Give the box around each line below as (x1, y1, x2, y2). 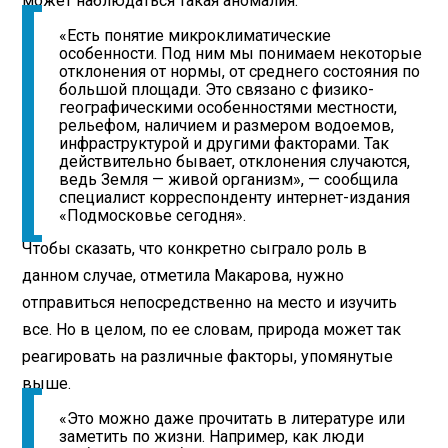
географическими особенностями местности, (59, 98, 398, 118)
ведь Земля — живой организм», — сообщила (59, 170, 399, 190)
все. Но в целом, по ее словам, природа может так (22, 319, 402, 339)
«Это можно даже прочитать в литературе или (59, 409, 406, 429)
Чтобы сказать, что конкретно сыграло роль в (22, 238, 368, 258)
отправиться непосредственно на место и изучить (22, 292, 398, 312)
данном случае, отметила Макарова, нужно (22, 265, 345, 285)
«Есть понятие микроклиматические (59, 26, 332, 46)
